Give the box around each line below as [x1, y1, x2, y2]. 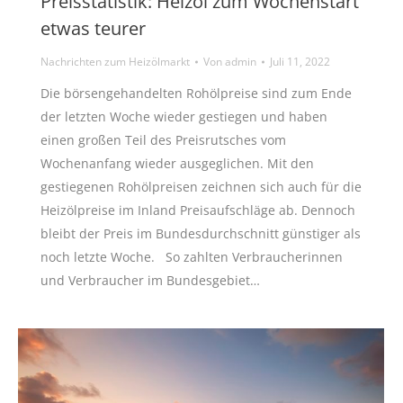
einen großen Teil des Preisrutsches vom [40, 131, 286, 148]
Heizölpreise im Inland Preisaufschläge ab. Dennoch [40, 201, 355, 219]
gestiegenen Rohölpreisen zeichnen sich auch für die [40, 178, 362, 195]
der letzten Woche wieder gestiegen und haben [40, 108, 327, 125]
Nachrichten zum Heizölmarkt [40, 54, 190, 69]
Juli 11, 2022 [270, 54, 330, 69]
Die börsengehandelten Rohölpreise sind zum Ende [40, 85, 352, 102]
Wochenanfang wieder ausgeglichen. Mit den [40, 155, 314, 172]
